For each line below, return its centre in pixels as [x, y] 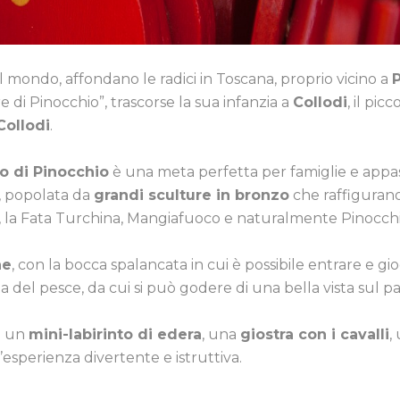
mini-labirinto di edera [115, 334]
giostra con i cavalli [315, 334]
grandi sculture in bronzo [192, 195]
